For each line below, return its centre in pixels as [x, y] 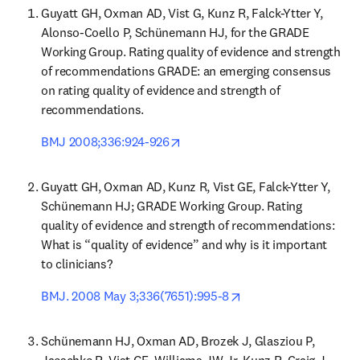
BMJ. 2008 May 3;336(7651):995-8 [135, 296]
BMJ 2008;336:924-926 [105, 141]
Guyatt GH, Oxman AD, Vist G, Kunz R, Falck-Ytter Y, [182, 13]
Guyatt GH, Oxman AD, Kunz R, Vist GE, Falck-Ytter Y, [186, 186]
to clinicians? [77, 264]
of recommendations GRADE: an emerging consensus [186, 71]
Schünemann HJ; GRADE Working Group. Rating [172, 206]
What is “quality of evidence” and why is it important [184, 244]
